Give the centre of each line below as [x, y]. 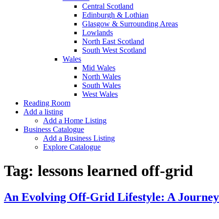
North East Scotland [113, 41]
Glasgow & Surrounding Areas [130, 24]
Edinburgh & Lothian [115, 15]
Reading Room [47, 103]
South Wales [101, 85]
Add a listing [43, 112]
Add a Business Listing [79, 138]
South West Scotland [114, 50]
